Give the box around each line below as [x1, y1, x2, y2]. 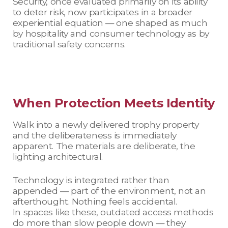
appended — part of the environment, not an [12, 185, 206, 196]
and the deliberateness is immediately [12, 130, 177, 141]
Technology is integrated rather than [12, 175, 169, 186]
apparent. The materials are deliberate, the [12, 140, 195, 152]
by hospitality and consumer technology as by [12, 28, 209, 39]
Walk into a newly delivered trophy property [12, 119, 199, 130]
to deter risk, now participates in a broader [12, 7, 192, 18]
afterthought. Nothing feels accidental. [12, 196, 177, 207]
